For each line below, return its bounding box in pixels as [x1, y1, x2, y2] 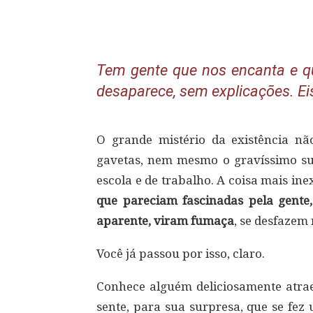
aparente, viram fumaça [96, 214, 234, 228]
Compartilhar [131, 15, 187, 26]
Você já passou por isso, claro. [96, 247, 265, 261]
